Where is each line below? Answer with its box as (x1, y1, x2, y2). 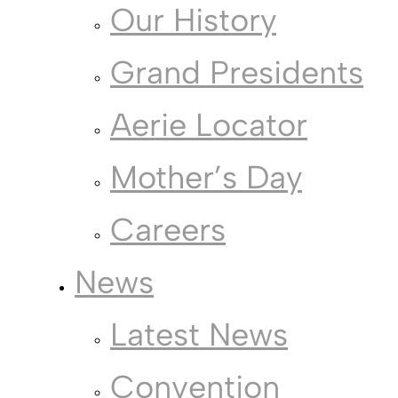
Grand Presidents (110, 53, 363, 92)
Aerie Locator (110, 106, 307, 145)
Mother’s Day (110, 158, 302, 197)
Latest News (110, 315, 288, 354)
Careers (110, 211, 226, 250)
